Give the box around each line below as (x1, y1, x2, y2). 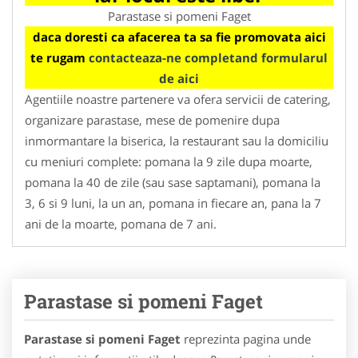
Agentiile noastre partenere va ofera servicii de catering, (25, 90, 331, 107)
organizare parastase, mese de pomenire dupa (25, 111, 280, 128)
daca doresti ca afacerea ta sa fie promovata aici (32, 28, 326, 45)
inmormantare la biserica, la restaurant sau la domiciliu (25, 132, 328, 149)
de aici (159, 70, 199, 86)
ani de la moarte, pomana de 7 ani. (25, 215, 217, 232)
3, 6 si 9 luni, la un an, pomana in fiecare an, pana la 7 (25, 194, 321, 211)
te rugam (30, 49, 89, 66)
